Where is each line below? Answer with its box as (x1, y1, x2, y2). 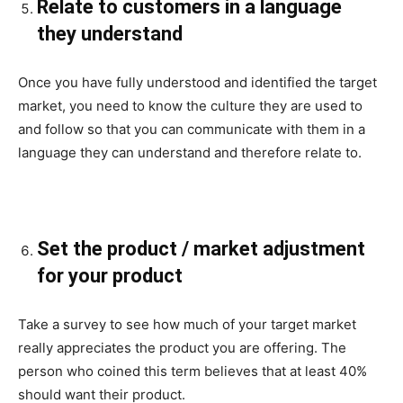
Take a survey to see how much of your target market (18, 316, 356, 334)
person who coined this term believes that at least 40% (18, 363, 367, 381)
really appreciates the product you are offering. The (18, 339, 346, 357)
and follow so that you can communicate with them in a (18, 121, 365, 139)
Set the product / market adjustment (37, 237, 365, 261)
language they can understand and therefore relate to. (18, 144, 362, 162)
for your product (37, 264, 183, 288)
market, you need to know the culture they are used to (18, 97, 363, 115)
